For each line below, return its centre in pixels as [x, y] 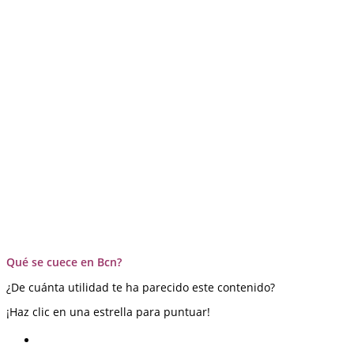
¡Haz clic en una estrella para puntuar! [108, 313]
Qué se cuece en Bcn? [64, 263]
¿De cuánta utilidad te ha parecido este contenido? [141, 287]
